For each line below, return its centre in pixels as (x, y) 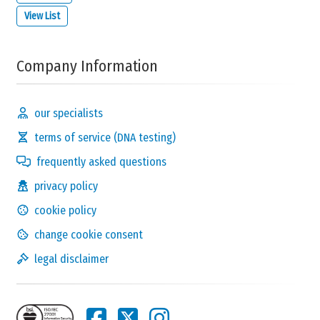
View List (42, 16)
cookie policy (65, 210)
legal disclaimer (71, 259)
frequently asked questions (101, 161)
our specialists (69, 113)
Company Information (87, 66)
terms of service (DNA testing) (105, 137)
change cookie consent (89, 234)
